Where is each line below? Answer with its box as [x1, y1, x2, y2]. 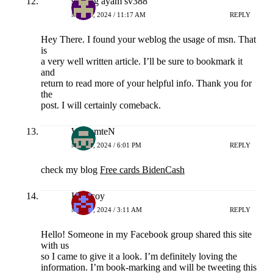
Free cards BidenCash [99, 165, 185, 175]
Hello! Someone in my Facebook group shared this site [40, 229, 252, 240]
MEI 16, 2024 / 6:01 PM [71, 141, 141, 149]
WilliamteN [71, 126, 115, 137]
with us [40, 240, 69, 251]
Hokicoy [71, 191, 105, 202]
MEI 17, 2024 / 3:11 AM [71, 205, 142, 213]
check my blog [40, 165, 100, 175]
